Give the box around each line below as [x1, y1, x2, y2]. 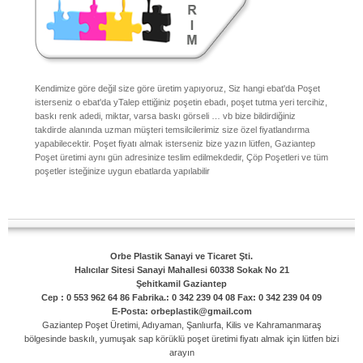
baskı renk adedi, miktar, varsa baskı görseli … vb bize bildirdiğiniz [35, 111, 296, 122]
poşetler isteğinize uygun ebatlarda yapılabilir [35, 166, 210, 177]
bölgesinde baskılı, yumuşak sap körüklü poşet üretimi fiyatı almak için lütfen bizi [24, 333, 339, 344]
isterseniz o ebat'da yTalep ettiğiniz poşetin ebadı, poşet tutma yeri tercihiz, [35, 97, 327, 108]
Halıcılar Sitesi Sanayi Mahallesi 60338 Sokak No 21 [74, 264, 289, 275]
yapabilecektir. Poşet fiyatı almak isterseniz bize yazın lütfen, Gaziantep [35, 139, 315, 149]
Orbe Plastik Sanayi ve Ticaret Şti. [110, 250, 253, 261]
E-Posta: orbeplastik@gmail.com [111, 305, 252, 316]
